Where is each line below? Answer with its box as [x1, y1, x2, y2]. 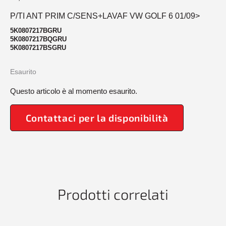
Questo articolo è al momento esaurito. [10, 87, 137, 96]
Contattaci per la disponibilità [25, 111, 168, 124]
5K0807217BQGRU [10, 35, 67, 43]
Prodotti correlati [58, 185, 168, 203]
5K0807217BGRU [10, 26, 62, 34]
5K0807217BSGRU [10, 43, 66, 51]
